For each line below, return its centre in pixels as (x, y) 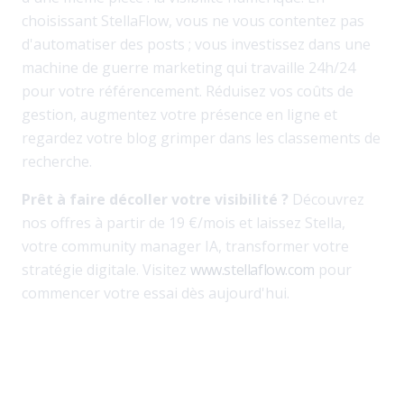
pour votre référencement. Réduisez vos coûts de (188, 91)
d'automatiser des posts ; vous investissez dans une (196, 44)
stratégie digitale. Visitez (106, 270)
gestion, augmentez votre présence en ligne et (179, 115)
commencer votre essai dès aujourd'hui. (156, 293)
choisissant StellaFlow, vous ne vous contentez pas (193, 21)
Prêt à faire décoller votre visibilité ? (155, 199)
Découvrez (326, 199)
